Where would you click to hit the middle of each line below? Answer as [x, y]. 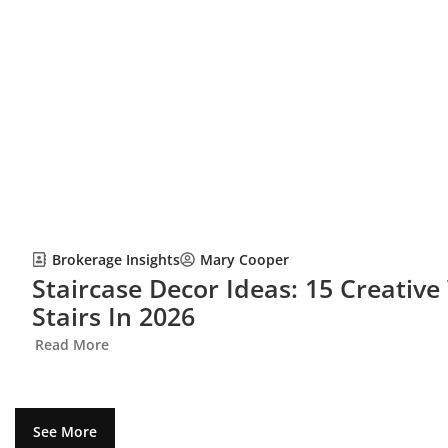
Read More [71, 344]
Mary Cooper [244, 260]
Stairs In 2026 [113, 315]
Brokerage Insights [115, 259]
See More [65, 431]
